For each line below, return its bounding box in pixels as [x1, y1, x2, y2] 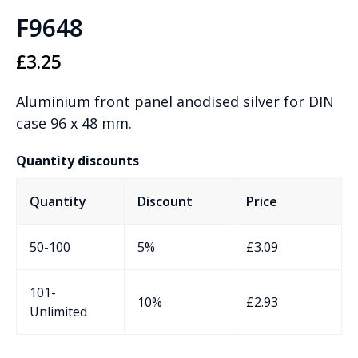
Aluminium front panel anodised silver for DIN [16, 92, 334, 112]
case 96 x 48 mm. [16, 113, 132, 133]
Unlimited [30, 303, 87, 321]
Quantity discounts [16, 152, 139, 170]
